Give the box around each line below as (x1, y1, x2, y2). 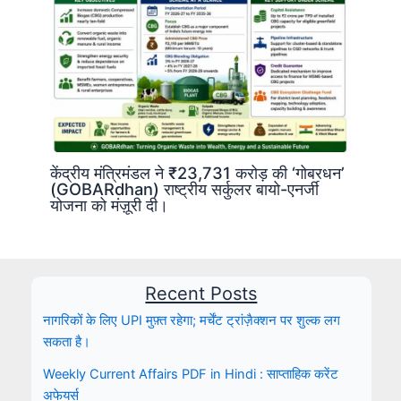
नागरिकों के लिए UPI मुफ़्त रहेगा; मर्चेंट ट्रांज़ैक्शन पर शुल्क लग (42, 312, 340, 329)
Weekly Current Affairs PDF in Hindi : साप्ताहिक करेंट (42, 366, 338, 383)
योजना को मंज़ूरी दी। (50, 195, 169, 216)
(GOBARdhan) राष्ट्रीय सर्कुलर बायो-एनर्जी (50, 179, 320, 200)
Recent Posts (145, 282, 258, 304)
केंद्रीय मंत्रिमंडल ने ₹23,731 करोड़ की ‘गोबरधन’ (50, 163, 346, 183)
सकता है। (42, 334, 90, 351)
